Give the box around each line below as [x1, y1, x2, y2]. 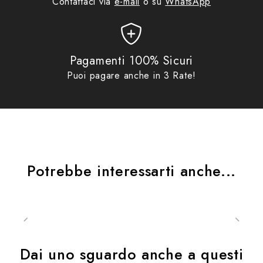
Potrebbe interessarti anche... [27, 160, 236, 181]
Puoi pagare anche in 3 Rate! [66, 68, 197, 82]
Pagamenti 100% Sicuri [69, 52, 194, 69]
